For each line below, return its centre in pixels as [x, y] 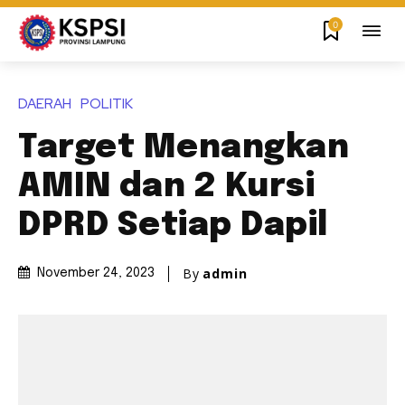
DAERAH [45, 104]
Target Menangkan [184, 149]
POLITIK [107, 104]
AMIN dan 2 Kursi [166, 188]
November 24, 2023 [96, 273]
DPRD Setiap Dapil [173, 226]
